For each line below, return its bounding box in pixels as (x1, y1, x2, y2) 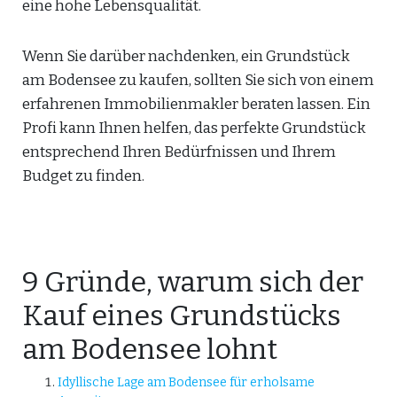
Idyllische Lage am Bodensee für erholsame (58, 375, 315, 390)
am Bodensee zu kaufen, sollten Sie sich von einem (22, 71, 374, 90)
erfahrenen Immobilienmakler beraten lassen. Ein (22, 95, 370, 113)
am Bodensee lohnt (22, 332, 277, 366)
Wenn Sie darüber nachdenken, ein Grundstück (22, 47, 350, 66)
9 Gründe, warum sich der (22, 265, 363, 299)
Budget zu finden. (22, 167, 144, 185)
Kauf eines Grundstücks (22, 299, 341, 332)
